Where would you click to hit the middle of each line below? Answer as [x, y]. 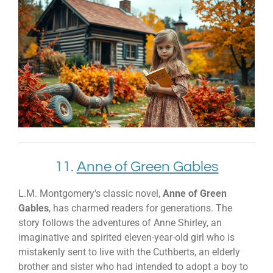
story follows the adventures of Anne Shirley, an [120, 222]
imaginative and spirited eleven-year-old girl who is [126, 237]
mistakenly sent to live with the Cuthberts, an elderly [129, 252]
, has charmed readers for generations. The [140, 208]
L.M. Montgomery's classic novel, [90, 193]
